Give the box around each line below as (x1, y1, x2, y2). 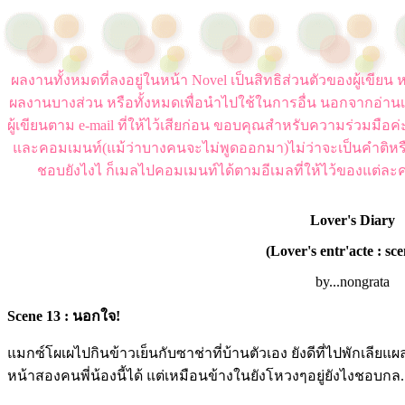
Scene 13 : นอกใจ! (7, 308, 120, 324)
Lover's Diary (310, 212, 395, 228)
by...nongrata (316, 274, 390, 289)
